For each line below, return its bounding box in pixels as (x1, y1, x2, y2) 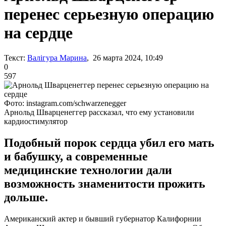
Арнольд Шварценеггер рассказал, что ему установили (4, 107, 194, 117)
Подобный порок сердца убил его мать (4, 136, 214, 149)
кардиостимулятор (4, 117, 68, 126)
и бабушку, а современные (4, 149, 148, 163)
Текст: (4, 53, 25, 62)
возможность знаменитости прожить (4, 177, 205, 190)
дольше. (4, 190, 48, 204)
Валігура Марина (27, 53, 87, 62)
